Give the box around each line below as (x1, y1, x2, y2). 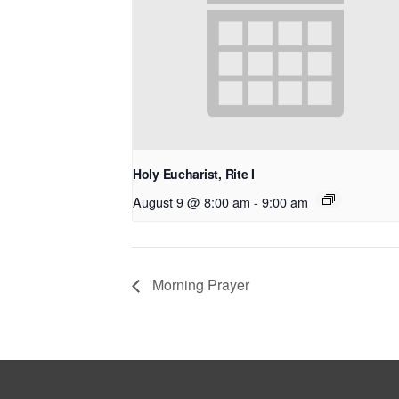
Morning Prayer (149, 274, 249, 296)
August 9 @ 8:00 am (133, 191, 250, 211)
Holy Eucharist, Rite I (133, 164, 255, 183)
